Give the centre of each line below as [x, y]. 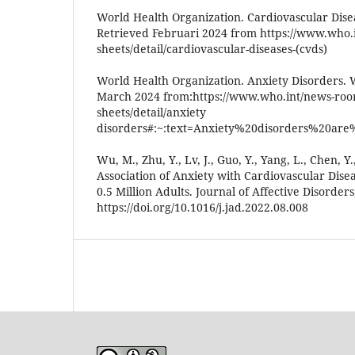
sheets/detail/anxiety [151, 112]
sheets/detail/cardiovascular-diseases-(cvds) [212, 48]
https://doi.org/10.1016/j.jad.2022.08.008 [202, 207]
